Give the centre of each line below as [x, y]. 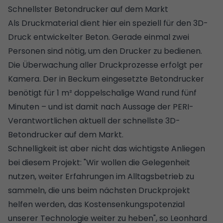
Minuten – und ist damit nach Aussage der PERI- [101, 107]
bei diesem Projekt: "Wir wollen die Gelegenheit [99, 162]
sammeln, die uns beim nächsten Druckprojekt [99, 190]
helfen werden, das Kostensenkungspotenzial [96, 204]
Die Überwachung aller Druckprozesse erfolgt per [106, 65]
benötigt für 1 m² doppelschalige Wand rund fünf [102, 93]
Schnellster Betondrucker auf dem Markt [88, 9]
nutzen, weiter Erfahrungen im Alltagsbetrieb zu [101, 176]
